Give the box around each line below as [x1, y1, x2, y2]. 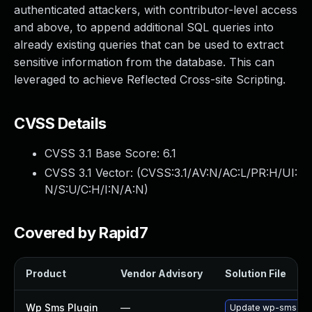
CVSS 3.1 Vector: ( [45, 166, 141, 180]
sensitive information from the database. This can [14, 55, 274, 69]
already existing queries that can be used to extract [14, 38, 283, 52]
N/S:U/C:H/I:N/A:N [45, 182, 144, 196]
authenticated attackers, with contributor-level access [14, 3, 297, 17]
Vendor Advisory [120, 267, 203, 279]
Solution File [225, 267, 286, 279]
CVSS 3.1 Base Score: [45, 146, 163, 160]
